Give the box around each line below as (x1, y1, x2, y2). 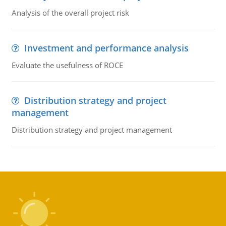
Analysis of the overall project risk (11, 8, 129, 18)
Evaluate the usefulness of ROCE (11, 60, 123, 70)
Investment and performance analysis (24, 42, 189, 54)
